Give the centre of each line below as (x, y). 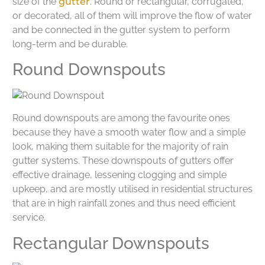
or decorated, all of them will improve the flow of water (132, 15)
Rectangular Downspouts (111, 243)
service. (29, 218)
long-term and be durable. (70, 44)
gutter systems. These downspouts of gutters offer (123, 161)
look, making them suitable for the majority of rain (120, 147)
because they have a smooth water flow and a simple (129, 132)
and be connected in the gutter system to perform (121, 30)
